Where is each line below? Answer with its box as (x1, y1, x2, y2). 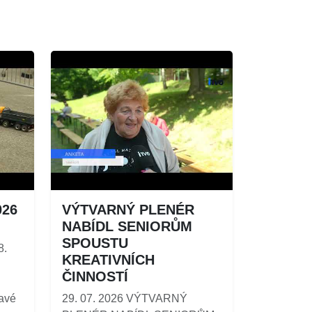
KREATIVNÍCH (62, 251, 155, 267)
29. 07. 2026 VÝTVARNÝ (62, 292, 187, 304)
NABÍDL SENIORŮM (62, 218, 192, 234)
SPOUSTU (62, 235, 128, 251)
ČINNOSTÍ (62, 268, 128, 284)
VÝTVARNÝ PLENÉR (62, 201, 194, 217)
